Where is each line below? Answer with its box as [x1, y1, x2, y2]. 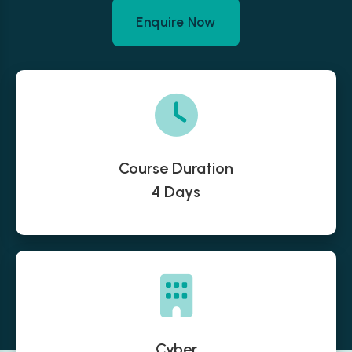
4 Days [152, 182, 200, 201]
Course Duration [119, 159, 233, 178]
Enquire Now [136, 14, 216, 30]
